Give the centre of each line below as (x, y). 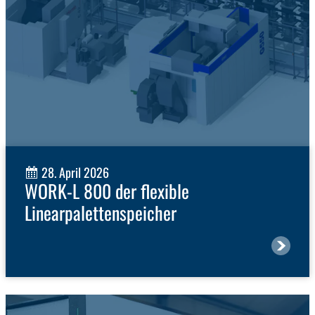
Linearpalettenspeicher (103, 213)
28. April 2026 (74, 173)
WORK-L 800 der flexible (107, 191)
